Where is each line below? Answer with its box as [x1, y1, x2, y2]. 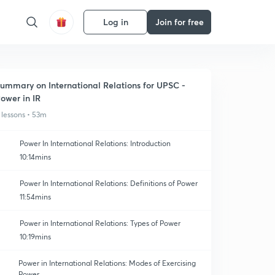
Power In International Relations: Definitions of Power [20, 179, 198, 188]
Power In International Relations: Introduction [20, 139, 171, 148]
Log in [103, 16, 128, 28]
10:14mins [20, 152, 51, 161]
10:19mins [20, 232, 51, 241]
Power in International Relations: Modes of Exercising [18, 258, 196, 268]
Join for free [155, 16, 204, 28]
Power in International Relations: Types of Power [20, 219, 180, 228]
